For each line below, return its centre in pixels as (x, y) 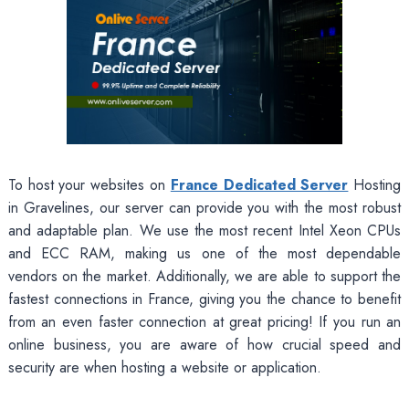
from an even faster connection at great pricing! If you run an (204, 321)
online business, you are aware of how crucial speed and (204, 344)
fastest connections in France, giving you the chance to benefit (204, 299)
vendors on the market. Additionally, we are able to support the (204, 276)
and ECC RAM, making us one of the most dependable (204, 253)
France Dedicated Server (259, 184)
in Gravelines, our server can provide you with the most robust (204, 207)
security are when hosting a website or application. (164, 367)
